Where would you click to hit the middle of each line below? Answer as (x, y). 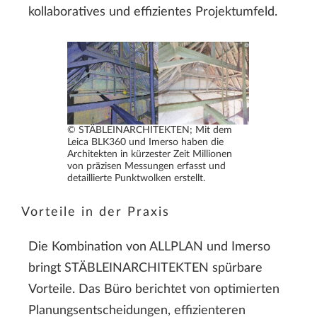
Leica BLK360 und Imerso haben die (146, 142)
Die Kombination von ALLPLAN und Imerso (149, 247)
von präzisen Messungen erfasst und (147, 166)
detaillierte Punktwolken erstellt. (137, 178)
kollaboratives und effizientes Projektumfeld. (153, 12)
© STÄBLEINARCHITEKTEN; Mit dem (150, 130)
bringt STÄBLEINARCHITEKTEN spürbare (145, 268)
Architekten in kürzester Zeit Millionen (150, 154)
